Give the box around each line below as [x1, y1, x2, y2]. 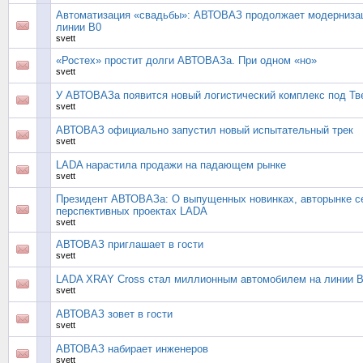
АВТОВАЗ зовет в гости [56, 308, 173, 320]
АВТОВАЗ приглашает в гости [56, 238, 203, 250]
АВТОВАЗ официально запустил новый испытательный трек [56, 124, 353, 136]
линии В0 [56, 21, 101, 33]
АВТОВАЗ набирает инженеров [56, 343, 208, 355]
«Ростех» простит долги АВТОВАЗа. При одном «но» [56, 54, 317, 66]
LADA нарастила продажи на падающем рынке [56, 159, 286, 171]
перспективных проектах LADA [56, 205, 207, 217]
